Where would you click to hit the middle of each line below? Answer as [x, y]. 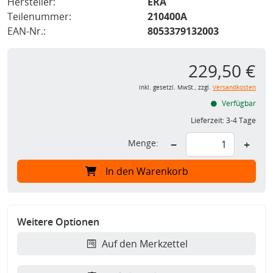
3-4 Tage [241, 121]
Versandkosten [234, 88]
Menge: [143, 143]
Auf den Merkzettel [145, 244]
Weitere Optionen [58, 222]
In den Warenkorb [147, 172]
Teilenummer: [39, 17]
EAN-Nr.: [27, 31]
